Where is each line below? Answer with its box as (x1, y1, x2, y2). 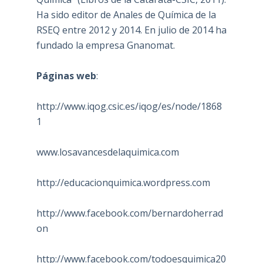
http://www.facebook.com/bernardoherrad (36, 206, 223, 220)
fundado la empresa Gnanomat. (36, 38, 175, 52)
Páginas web (36, 69, 96, 82)
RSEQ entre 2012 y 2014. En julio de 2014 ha (36, 23, 227, 36)
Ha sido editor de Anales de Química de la (36, 8, 216, 21)
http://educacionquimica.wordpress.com (36, 176, 210, 189)
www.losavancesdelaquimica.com (36, 145, 179, 159)
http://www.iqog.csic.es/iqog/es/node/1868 (36, 99, 222, 113)
